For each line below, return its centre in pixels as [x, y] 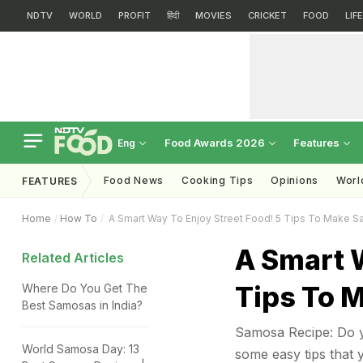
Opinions [295, 180]
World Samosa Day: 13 [81, 349]
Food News [133, 180]
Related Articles [73, 258]
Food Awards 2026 [216, 143]
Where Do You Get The [85, 288]
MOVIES [214, 15]
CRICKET [267, 15]
